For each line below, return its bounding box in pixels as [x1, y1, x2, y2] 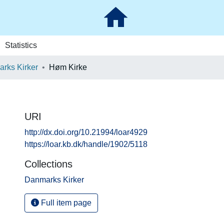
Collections [24, 158, 72, 169]
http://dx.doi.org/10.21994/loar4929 [24, 128, 147, 136]
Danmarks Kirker [24, 175, 84, 184]
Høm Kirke [49, 63, 87, 71]
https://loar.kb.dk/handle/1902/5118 [24, 140, 147, 148]
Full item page [39, 198, 91, 207]
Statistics [4, 41, 37, 49]
